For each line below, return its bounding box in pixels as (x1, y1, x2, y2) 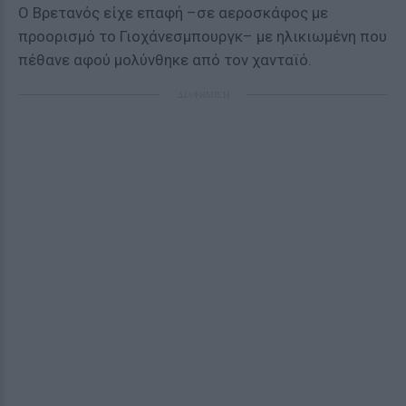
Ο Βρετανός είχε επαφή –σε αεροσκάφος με (18, 4, 328, 22)
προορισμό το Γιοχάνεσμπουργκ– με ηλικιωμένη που (18, 27, 387, 45)
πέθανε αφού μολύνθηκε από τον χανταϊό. (18, 51, 312, 69)
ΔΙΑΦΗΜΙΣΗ (177, 88, 229, 101)
